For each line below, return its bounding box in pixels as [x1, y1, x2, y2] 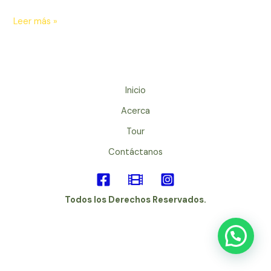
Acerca [121, 105, 150, 117]
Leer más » [13, 15, 58, 27]
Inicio [125, 85, 146, 97]
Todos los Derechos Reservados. [65, 194, 206, 206]
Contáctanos [108, 146, 163, 158]
